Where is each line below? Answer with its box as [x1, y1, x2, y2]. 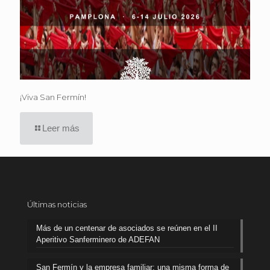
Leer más [42, 122, 80, 133]
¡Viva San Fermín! [20, 92, 86, 102]
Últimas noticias [27, 199, 87, 209]
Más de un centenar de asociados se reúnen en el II [36, 223, 218, 233]
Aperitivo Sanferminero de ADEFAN [36, 234, 160, 244]
